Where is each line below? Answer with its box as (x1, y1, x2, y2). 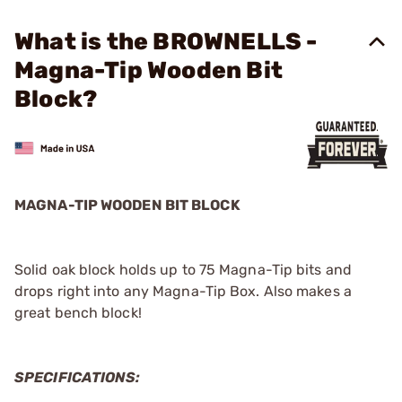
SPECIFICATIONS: (14, 369, 141, 386)
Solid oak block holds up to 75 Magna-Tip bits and (14, 261, 352, 278)
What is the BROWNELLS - (14, 28, 318, 56)
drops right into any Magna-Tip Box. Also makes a (14, 283, 352, 300)
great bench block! (14, 304, 142, 321)
